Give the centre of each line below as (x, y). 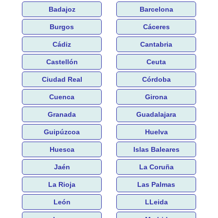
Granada (62, 114)
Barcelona (156, 9)
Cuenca (62, 97)
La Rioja (62, 184)
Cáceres (156, 27)
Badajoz (62, 9)
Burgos (62, 27)
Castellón (62, 62)
